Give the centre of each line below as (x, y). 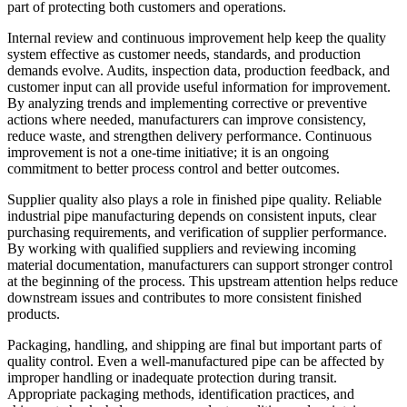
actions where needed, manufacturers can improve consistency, (187, 120)
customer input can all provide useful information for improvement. (199, 87)
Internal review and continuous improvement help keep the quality (197, 38)
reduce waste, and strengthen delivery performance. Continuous (189, 136)
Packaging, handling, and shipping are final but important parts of (194, 345)
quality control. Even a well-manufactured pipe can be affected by (196, 362)
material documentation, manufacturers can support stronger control (200, 265)
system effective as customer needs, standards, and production (184, 55)
